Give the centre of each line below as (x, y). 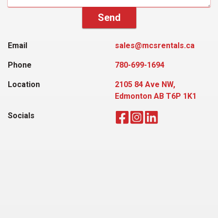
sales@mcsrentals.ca (155, 45)
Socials (21, 116)
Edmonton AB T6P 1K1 (156, 96)
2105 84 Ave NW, (145, 84)
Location (24, 84)
